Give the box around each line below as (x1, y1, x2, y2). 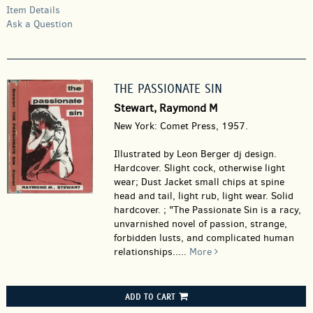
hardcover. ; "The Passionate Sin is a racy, (113, 203, 301, 217)
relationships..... (113, 245, 189, 259)
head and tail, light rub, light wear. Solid (113, 189, 293, 203)
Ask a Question (6, 17, 73, 31)
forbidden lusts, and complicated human (113, 231, 294, 245)
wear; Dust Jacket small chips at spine (113, 175, 284, 189)
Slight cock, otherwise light (163, 161, 285, 175)
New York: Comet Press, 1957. (113, 119, 248, 133)
